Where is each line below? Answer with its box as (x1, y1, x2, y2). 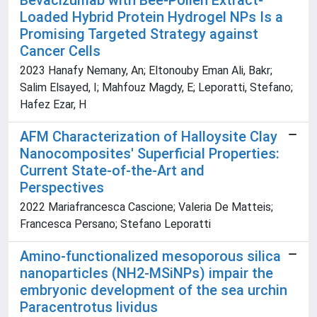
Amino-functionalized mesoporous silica (20, 248, 281, 265)
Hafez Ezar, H (20, 98, 86, 112)
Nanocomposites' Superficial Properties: (20, 145, 279, 163)
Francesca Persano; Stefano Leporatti (20, 217, 211, 231)
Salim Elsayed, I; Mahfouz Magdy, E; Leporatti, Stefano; (20, 81, 293, 95)
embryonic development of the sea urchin (20, 282, 287, 299)
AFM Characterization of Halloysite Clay (20, 128, 277, 146)
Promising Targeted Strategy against (20, 25, 258, 43)
